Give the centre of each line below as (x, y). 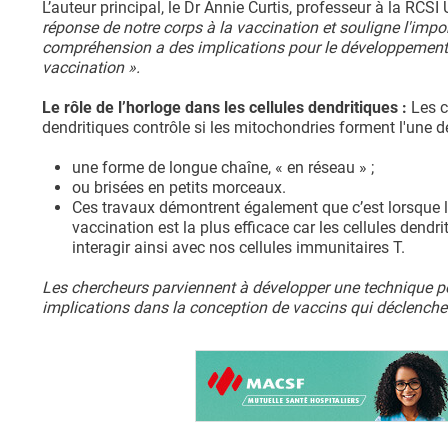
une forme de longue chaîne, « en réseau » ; (223, 168)
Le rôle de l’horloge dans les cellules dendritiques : (224, 108)
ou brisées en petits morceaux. (179, 188)
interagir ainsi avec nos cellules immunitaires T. (238, 248)
